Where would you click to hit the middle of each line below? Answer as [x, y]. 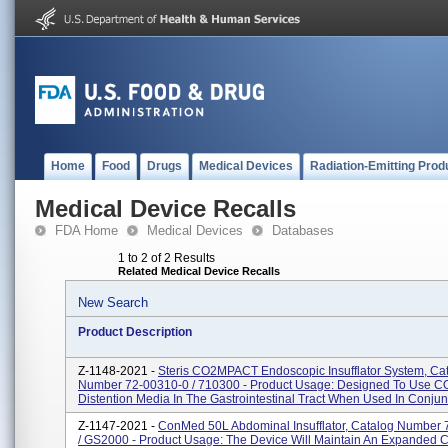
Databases [303, 230]
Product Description [135, 332]
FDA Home [86, 230]
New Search [113, 302]
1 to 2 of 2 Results [166, 258]
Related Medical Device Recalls [199, 271]
